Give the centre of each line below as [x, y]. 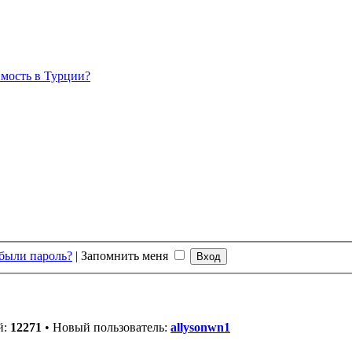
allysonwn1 [200, 328]
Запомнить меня [126, 256]
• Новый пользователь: [106, 328]
